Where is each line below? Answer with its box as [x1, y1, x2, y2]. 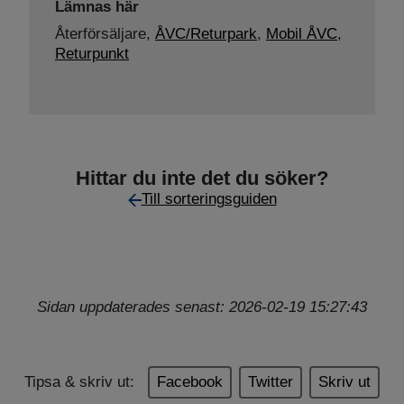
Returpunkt [55, 45, 129, 62]
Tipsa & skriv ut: [24, 372, 134, 390]
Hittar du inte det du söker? [76, 167, 328, 189]
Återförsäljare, [55, 25, 155, 42]
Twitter [248, 372, 293, 390]
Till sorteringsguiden [141, 190, 277, 207]
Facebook [157, 372, 223, 390]
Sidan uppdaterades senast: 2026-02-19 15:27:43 [37, 298, 367, 316]
